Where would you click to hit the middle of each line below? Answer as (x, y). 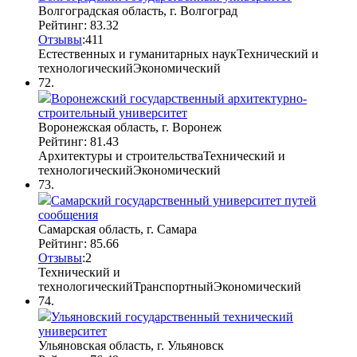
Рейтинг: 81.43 (78, 141)
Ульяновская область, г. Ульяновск (131, 345)
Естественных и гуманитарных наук (137, 53)
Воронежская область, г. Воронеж (130, 127)
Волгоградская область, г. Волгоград (138, 10)
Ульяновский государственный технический (172, 316)
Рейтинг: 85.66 (78, 243)
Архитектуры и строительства (121, 155)
